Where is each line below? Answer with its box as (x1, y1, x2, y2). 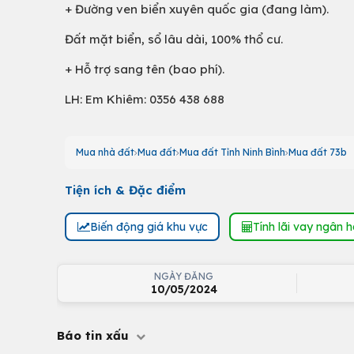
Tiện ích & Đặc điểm (65, 183, 186, 198)
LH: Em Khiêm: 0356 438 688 (65, 92, 224, 107)
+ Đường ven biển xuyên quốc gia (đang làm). (65, 2, 329, 17)
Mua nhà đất (76, 146, 134, 158)
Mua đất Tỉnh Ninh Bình (179, 146, 285, 158)
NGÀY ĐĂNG (153, 270, 214, 282)
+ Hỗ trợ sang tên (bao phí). (65, 62, 224, 77)
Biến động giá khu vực (89, 219, 208, 234)
